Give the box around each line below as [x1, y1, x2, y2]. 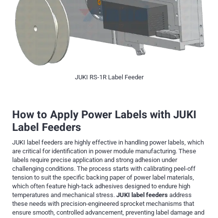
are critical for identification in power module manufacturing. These [12, 147, 196, 155]
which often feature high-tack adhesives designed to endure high [12, 182, 190, 190]
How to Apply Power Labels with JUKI [12, 107, 197, 123]
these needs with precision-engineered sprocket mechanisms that [12, 200, 194, 208]
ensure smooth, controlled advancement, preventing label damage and [12, 209, 204, 217]
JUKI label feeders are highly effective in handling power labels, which [12, 139, 204, 146]
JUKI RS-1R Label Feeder [74, 73, 144, 81]
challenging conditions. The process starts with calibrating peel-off [12, 165, 196, 173]
